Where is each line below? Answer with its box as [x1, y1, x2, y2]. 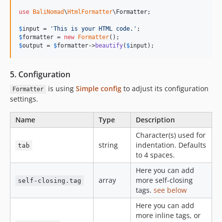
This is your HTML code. [54, 25, 133, 32]
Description [136, 115, 175, 124]
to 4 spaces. [136, 150, 175, 160]
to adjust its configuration [121, 84, 209, 93]
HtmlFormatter [67, 8, 112, 15]
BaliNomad [33, 8, 64, 15]
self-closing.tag [18, 177, 82, 184]
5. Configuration [10, 69, 70, 80]
